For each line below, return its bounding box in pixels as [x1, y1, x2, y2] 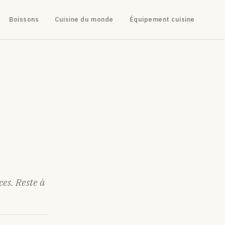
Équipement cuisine [129, 15, 195, 24]
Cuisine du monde [55, 15, 114, 24]
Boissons [9, 15, 39, 24]
